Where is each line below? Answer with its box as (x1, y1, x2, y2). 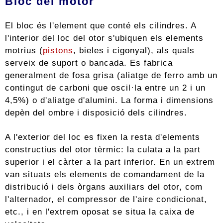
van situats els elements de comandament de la (5, 169, 205, 179)
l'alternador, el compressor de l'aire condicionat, (5, 194, 207, 204)
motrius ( (5, 45, 43, 55)
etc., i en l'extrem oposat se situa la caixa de (5, 206, 195, 217)
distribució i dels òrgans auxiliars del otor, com (5, 181, 203, 192)
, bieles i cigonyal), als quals (73, 45, 195, 55)
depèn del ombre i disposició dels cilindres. (5, 107, 187, 117)
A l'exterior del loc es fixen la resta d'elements (5, 131, 200, 142)
